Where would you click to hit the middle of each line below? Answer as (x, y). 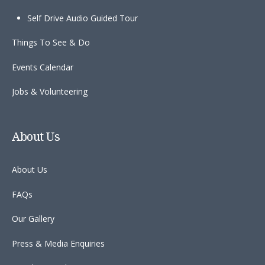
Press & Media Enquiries (58, 243)
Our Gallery (33, 219)
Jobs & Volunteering (50, 92)
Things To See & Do (51, 43)
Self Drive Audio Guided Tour (83, 18)
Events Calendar (43, 67)
